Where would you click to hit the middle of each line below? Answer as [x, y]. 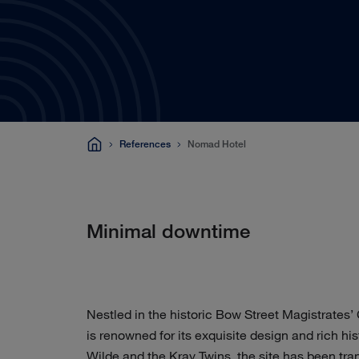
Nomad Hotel [217, 144]
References [145, 144]
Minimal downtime [168, 231]
